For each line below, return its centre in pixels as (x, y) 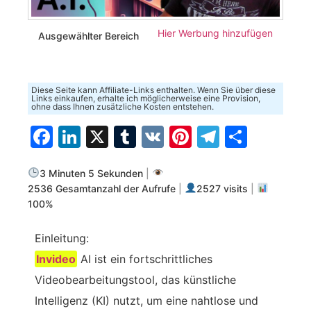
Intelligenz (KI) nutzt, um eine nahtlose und (146, 301)
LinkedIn (125, 136)
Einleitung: (62, 238)
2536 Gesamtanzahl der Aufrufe (102, 189)
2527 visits (222, 189)
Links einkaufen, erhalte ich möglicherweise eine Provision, (146, 98)
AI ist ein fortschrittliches (145, 259)
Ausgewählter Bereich (89, 36)
